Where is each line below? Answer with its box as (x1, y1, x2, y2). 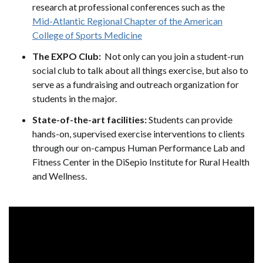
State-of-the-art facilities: (32, 114, 147, 126)
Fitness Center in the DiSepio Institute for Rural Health (32, 156, 249, 168)
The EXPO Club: (32, 50, 103, 62)
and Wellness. (32, 170, 89, 182)
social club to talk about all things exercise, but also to (32, 65, 248, 76)
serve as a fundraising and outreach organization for (32, 79, 239, 90)
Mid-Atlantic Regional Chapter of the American (32, 15, 222, 27)
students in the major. (32, 93, 117, 104)
